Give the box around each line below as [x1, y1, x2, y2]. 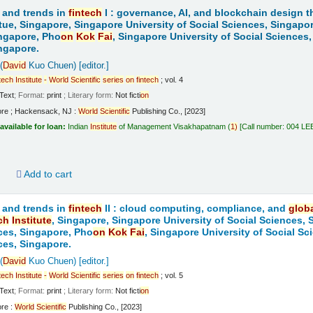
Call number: [242, 122, 287, 131]
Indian [68, 122, 91, 131]
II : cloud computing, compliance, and [102, 203, 289, 214]
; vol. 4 [159, 75, 184, 84]
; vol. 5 [159, 270, 184, 279]
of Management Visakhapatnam [117, 122, 226, 131]
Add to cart [22, 168, 73, 180]
